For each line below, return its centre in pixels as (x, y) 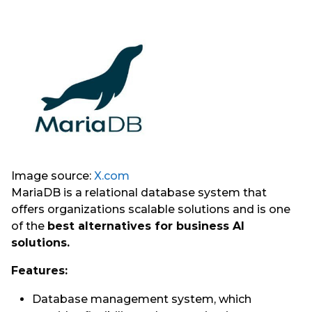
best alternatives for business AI (146, 226)
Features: (39, 271)
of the (29, 226)
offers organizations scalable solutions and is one (151, 210)
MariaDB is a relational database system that (139, 193)
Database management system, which (142, 299)
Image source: (53, 176)
